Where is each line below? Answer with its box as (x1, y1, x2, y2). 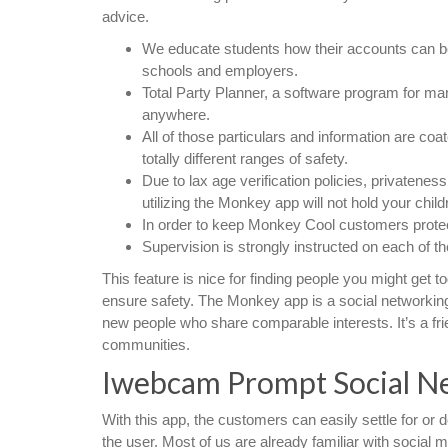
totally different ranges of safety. (142, 150, 348, 167)
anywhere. (142, 106, 210, 123)
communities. (102, 336, 190, 353)
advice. (102, 8, 149, 25)
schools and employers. (142, 62, 298, 79)
